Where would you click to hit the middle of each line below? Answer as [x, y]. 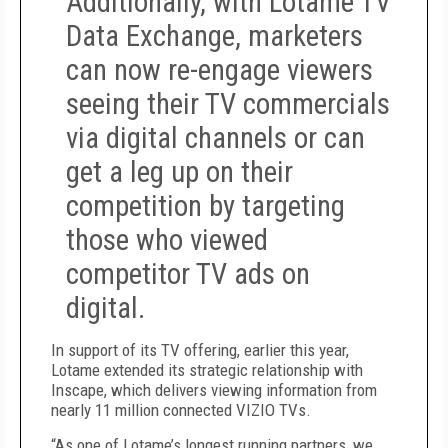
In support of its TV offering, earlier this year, [200, 350]
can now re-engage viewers [219, 70]
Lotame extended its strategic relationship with [207, 370]
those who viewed [167, 240]
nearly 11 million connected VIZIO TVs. [181, 410]
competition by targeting [205, 206]
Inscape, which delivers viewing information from [214, 390]
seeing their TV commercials [228, 104]
